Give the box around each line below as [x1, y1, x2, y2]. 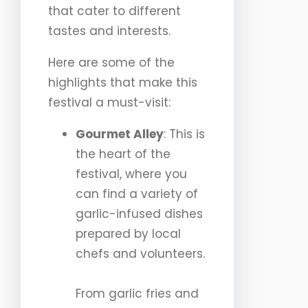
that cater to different [48, 3, 181, 20]
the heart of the [76, 146, 170, 163]
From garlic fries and [76, 285, 199, 302]
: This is [164, 126, 205, 143]
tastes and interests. [48, 23, 170, 40]
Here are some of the [48, 54, 175, 71]
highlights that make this [48, 74, 197, 91]
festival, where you [76, 166, 187, 183]
